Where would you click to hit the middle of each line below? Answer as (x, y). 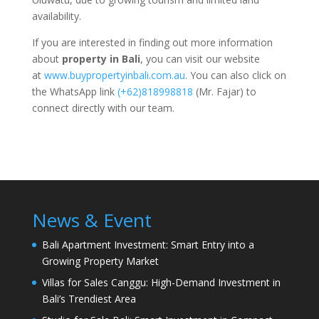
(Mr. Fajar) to (224, 91)
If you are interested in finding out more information (152, 42)
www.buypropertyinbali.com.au (114, 75)
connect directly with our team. (103, 108)
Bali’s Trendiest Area (89, 299)
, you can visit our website (200, 59)
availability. (56, 16)
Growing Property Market (100, 261)
